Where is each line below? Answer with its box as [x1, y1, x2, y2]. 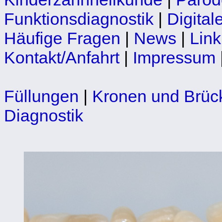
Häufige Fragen [4, 28, 120, 48]
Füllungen [4, 86, 79, 106]
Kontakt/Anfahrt [4, 48, 119, 67]
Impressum [133, 48, 216, 67]
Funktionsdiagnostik [4, 9, 154, 28]
